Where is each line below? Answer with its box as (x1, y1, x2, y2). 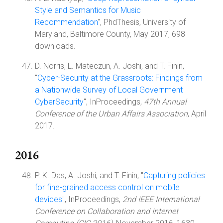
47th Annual (144, 97, 187, 107)
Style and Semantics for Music (35, 5, 141, 15)
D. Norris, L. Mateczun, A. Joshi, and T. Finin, (35, 61, 184, 71)
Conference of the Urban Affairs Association (35, 109, 188, 118)
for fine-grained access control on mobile (35, 183, 180, 192)
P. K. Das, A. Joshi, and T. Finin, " (35, 171, 143, 180)
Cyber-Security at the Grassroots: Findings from (37, 73, 203, 83)
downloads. (35, 41, 76, 51)
